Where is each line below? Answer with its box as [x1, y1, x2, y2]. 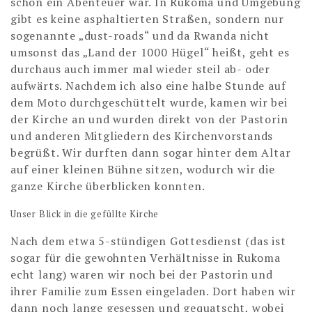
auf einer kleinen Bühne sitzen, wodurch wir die [10, 162, 275, 178]
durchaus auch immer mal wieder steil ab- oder [10, 61, 270, 77]
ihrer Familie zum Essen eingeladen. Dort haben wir [10, 283, 296, 299]
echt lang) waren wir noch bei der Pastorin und [10, 267, 273, 283]
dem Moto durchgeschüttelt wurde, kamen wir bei [10, 95, 288, 111]
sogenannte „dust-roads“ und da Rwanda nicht [10, 28, 270, 44]
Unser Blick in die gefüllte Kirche [10, 208, 159, 221]
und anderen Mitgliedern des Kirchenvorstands [10, 128, 274, 144]
